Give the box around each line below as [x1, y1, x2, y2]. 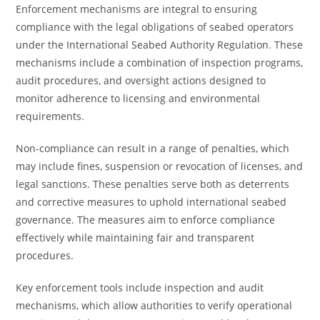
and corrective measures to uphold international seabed [16, 195, 287, 209]
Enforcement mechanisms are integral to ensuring [16, 2, 258, 16]
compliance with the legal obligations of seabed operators [16, 20, 294, 34]
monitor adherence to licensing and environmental [16, 91, 261, 105]
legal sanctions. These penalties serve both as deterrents [16, 177, 290, 191]
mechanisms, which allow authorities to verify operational [16, 299, 293, 312]
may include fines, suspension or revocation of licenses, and [16, 159, 304, 173]
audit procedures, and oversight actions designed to [16, 74, 266, 87]
